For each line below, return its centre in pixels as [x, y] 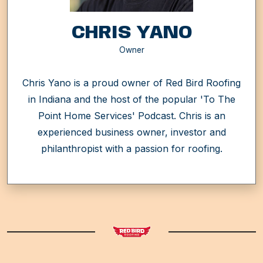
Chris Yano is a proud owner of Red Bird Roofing [131, 83]
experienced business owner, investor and [131, 132]
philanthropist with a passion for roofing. [131, 149]
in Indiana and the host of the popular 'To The [131, 100]
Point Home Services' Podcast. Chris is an [131, 116]
